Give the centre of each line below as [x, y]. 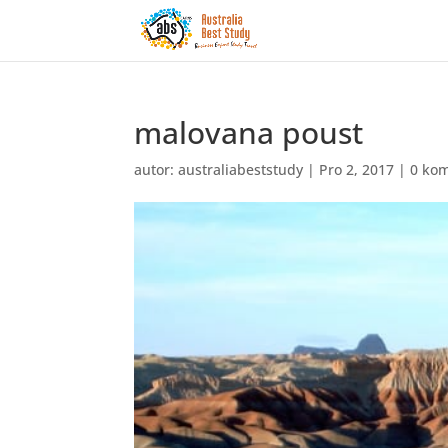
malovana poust [249, 132]
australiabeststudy [241, 169]
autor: [156, 169]
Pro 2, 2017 [357, 169]
